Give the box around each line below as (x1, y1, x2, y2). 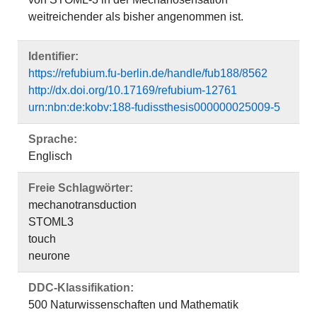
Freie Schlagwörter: (28, 182, 133, 194)
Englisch (28, 150, 72, 162)
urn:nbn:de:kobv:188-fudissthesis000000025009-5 (28, 101, 280, 113)
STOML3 (28, 216, 74, 228)
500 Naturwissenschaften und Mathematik (28, 299, 238, 311)
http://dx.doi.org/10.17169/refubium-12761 (28, 84, 237, 96)
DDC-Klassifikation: (28, 282, 134, 294)
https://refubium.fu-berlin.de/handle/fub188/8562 (28, 67, 267, 79)
